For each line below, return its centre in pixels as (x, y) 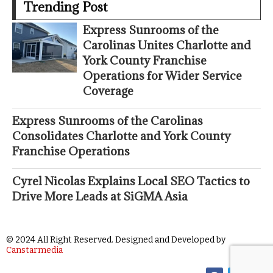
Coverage (108, 91)
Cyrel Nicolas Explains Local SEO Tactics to (131, 181)
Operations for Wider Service (163, 76)
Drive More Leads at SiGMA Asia (100, 197)
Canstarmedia (34, 250)
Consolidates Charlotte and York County (122, 136)
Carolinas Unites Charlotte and (167, 45)
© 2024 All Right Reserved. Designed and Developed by (116, 240)
